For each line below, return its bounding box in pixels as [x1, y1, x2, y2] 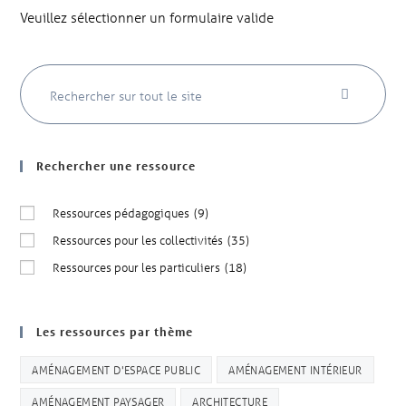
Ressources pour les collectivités [53, 231, 224, 247]
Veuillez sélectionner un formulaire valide [20, 7, 275, 26]
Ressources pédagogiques [53, 204, 190, 220]
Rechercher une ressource [36, 158, 197, 173]
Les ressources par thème [36, 324, 194, 339]
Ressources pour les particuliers [53, 258, 221, 275]
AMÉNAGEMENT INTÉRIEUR [228, 361, 362, 377]
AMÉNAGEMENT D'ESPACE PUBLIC [32, 361, 201, 377]
